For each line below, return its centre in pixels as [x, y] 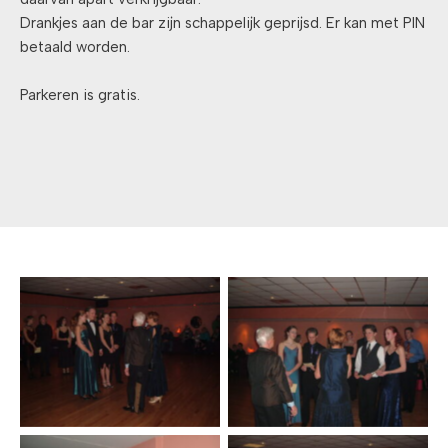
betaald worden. [75, 47]
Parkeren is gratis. [80, 95]
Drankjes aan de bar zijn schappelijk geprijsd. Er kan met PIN [222, 23]
